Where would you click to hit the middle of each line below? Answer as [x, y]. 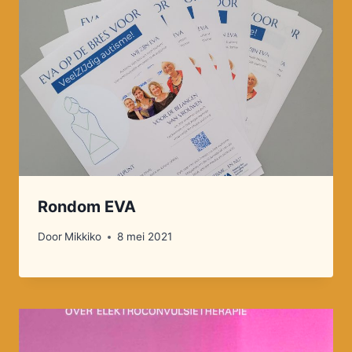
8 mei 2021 [145, 237]
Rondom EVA [87, 206]
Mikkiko [83, 237]
